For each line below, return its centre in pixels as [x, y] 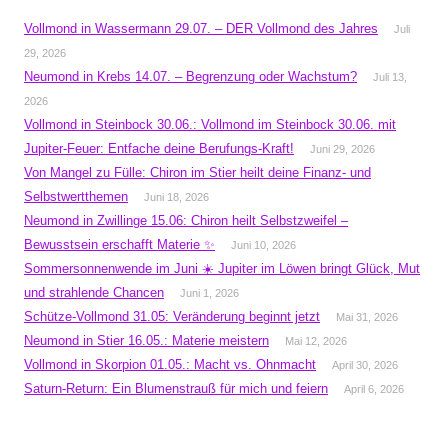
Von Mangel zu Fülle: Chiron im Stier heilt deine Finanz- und [197, 172]
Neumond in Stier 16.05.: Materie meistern [146, 340]
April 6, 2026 [374, 389]
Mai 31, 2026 [367, 317]
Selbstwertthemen [76, 196]
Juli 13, [390, 77]
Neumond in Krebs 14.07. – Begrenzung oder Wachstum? [190, 76]
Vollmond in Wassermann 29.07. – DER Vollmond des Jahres [201, 28]
